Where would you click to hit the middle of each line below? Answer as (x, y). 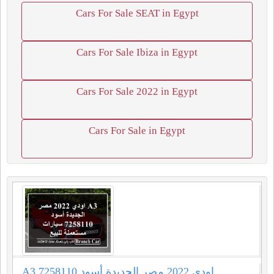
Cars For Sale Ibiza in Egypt (137, 52)
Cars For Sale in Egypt (137, 131)
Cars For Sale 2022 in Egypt (137, 91)
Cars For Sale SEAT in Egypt (137, 13)
